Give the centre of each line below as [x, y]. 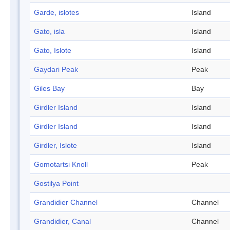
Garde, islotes [56, 13]
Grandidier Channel [66, 203]
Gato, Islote [53, 51]
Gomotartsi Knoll [61, 165]
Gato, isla [49, 32]
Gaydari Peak [56, 70]
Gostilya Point [56, 184]
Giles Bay [49, 89]
